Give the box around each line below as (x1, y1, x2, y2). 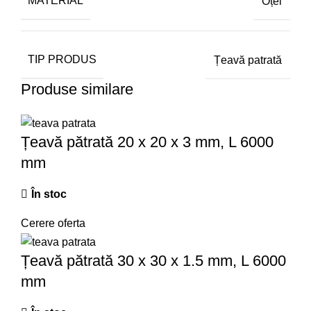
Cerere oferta (21, 217, 85, 230)
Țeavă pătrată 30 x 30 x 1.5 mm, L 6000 (21, 251, 286, 269)
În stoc (31, 188, 67, 201)
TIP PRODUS (28, 53, 96, 66)
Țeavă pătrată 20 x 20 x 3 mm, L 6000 (21, 133, 274, 151)
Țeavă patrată (214, 53, 282, 66)
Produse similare (21, 81, 133, 99)
